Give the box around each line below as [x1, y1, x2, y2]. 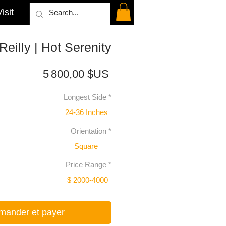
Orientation [71, 127, 106, 136]
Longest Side [64, 93, 106, 102]
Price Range [66, 160, 106, 169]
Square [74, 141, 98, 150]
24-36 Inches [65, 107, 108, 117]
